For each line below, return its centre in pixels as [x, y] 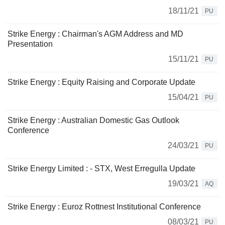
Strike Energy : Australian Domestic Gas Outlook [93, 121]
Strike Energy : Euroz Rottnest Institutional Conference [104, 207]
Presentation [30, 44]
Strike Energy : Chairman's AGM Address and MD [95, 34]
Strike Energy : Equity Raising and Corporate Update [101, 82]
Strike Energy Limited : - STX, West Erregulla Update [101, 169]
